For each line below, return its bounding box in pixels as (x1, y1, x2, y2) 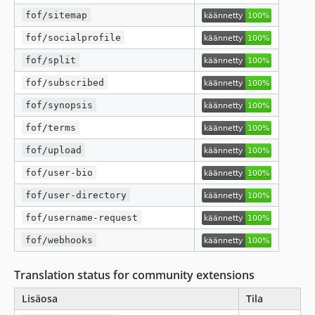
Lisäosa (22, 291, 58, 305)
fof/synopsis (25, 99, 94, 110)
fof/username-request (25, 212, 139, 223)
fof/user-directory (25, 189, 127, 200)
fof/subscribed (25, 77, 105, 88)
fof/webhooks (25, 234, 94, 245)
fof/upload (25, 144, 82, 155)
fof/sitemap (25, 9, 88, 20)
